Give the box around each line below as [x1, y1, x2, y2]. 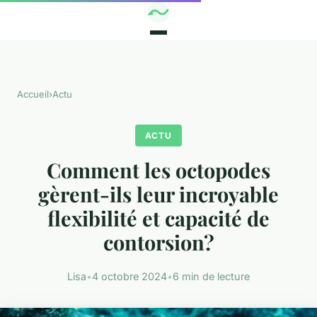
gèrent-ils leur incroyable [38, 180, 279, 208]
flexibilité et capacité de [47, 204, 270, 232]
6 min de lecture [173, 270, 250, 282]
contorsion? [103, 229, 214, 256]
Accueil [17, 88, 49, 100]
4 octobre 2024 [92, 270, 167, 282]
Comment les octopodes [47, 156, 270, 184]
